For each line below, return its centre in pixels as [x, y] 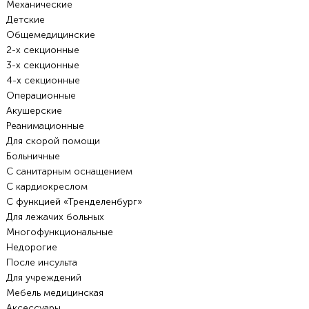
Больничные [33, 157]
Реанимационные [45, 126]
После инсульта [41, 263]
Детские [25, 20]
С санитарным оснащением [69, 172]
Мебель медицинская [54, 293]
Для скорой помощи [53, 141]
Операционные [41, 96]
